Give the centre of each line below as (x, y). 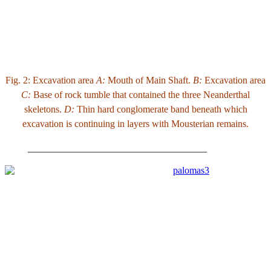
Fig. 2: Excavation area (51, 80)
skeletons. (44, 109)
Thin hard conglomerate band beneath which (161, 109)
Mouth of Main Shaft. (149, 80)
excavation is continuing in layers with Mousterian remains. (135, 123)
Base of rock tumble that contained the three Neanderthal (140, 94)
